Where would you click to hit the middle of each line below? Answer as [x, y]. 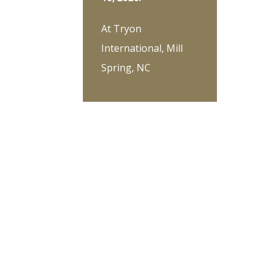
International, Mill [142, 48]
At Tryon [121, 28]
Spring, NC [126, 67]
